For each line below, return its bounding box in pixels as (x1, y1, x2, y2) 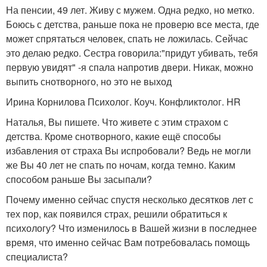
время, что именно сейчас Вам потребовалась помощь (6, 235, 250, 249)
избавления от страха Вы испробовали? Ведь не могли (6, 144, 251, 157)
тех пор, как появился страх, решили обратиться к (6, 207, 227, 221)
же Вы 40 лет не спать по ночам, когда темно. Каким (6, 158, 235, 172)
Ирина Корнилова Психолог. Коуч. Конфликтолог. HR (6, 95, 241, 108)
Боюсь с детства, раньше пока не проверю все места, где (6, 17, 259, 31)
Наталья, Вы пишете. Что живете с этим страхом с (6, 115, 228, 129)
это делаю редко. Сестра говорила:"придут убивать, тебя (6, 46, 258, 60)
